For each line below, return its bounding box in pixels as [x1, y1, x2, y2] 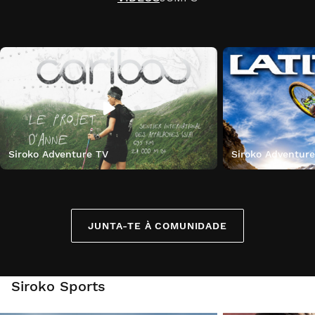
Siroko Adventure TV [8, 148, 108, 160]
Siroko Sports [11, 278, 105, 295]
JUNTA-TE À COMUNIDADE [88, 220, 227, 232]
